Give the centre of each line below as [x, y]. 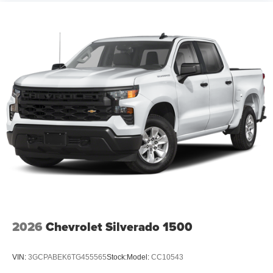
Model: [139, 257]
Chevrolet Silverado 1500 [119, 227]
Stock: [117, 257]
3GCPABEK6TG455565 [67, 257]
